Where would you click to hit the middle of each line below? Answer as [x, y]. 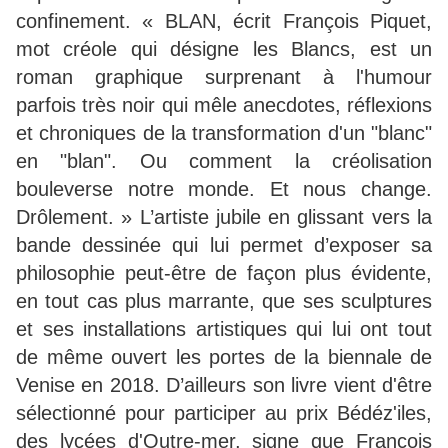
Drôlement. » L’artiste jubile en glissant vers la [224, 217]
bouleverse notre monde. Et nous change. [224, 189]
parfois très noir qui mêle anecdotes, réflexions [224, 105]
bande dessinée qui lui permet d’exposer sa [224, 245]
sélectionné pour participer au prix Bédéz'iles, [224, 413]
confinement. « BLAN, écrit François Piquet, [224, 21]
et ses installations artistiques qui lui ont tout [224, 329]
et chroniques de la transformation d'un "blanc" [224, 133]
